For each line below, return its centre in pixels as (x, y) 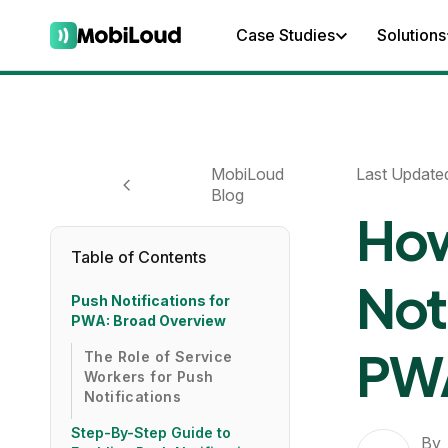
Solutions (411, 35)
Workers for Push (149, 376)
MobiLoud (248, 174)
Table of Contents (138, 257)
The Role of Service (158, 356)
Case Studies (285, 35)
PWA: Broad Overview (148, 320)
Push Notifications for (150, 300)
